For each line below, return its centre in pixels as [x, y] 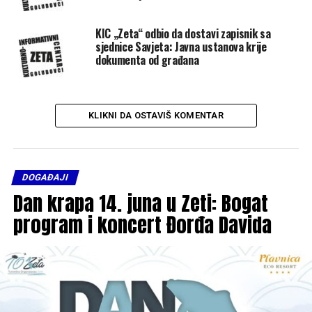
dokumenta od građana [147, 60]
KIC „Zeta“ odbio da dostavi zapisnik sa [183, 33]
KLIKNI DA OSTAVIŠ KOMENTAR [156, 115]
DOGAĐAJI [45, 177]
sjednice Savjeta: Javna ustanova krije [181, 46]
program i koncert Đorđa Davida [142, 224]
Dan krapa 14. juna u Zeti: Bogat [140, 203]
